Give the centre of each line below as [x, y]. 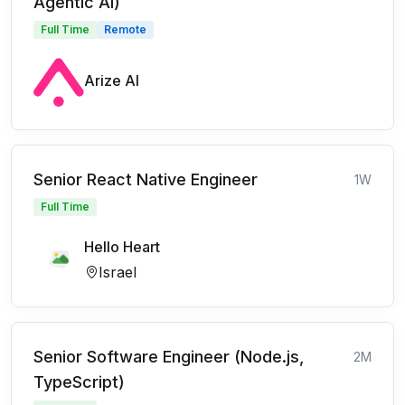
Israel [118, 272]
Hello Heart [122, 247]
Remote [125, 29]
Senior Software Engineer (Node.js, [169, 357]
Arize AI [112, 80]
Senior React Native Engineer [146, 179]
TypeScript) [79, 382]
